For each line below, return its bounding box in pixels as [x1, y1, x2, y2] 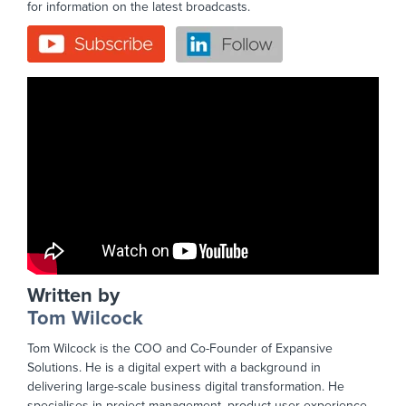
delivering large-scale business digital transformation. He [27, 378, 344, 394]
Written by [27, 283, 120, 307]
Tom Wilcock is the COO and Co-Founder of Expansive [27, 340, 333, 356]
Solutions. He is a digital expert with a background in [27, 359, 321, 375]
